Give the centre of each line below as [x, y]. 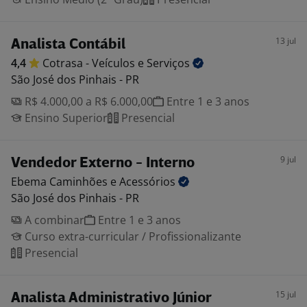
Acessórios [149, 182]
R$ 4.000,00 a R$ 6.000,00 [87, 101]
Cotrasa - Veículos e [95, 63]
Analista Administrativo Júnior [111, 298]
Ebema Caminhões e [65, 182]
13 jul [286, 41]
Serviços [170, 63]
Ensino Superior [65, 118]
